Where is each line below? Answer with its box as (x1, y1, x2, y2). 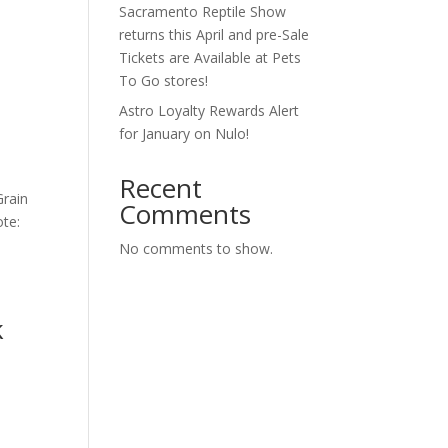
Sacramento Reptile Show (119, 2, 287, 21)
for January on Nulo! (119, 124, 250, 143)
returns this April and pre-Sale (119, 25, 310, 44)
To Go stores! (119, 71, 209, 90)
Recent (119, 170, 203, 206)
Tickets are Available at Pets (119, 48, 302, 67)
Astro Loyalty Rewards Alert (119, 101, 300, 120)
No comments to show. (119, 239, 274, 258)
